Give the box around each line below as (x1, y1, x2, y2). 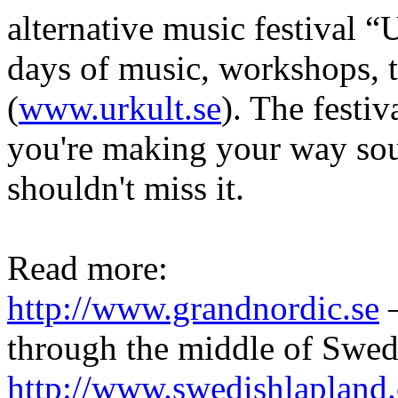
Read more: (7, 248, 168, 287)
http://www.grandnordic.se (7, 288, 379, 327)
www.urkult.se (19, 88, 221, 127)
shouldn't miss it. (7, 168, 253, 207)
